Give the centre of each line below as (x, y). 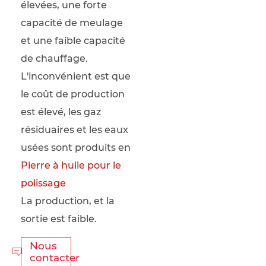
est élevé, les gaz (61, 112)
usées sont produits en (76, 148)
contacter (55, 258)
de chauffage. (54, 59)
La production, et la (68, 201)
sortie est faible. (59, 219)
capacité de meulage (72, 23)
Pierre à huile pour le (71, 166)
